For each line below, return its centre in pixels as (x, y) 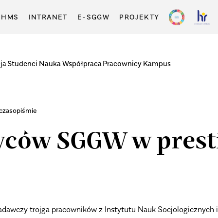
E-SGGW (93, 17)
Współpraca (82, 63)
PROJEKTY (139, 17)
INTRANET (48, 17)
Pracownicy (122, 63)
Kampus (157, 63)
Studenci (23, 63)
